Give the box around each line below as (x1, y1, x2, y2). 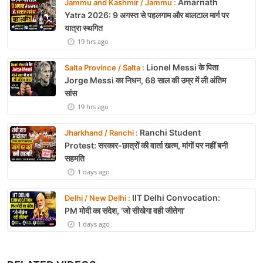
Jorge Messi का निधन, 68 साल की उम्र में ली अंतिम (65, 75, 226, 85)
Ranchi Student (138, 127, 201, 137)
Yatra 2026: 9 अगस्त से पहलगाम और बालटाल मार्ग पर (65, 9, 229, 20)
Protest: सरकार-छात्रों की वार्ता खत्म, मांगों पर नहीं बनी (65, 140, 228, 150)
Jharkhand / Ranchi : (65, 127, 138, 137)
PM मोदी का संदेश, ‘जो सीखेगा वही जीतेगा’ (65, 205, 185, 215)
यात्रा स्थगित (65, 22, 103, 33)
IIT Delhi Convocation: (130, 192, 220, 203)
